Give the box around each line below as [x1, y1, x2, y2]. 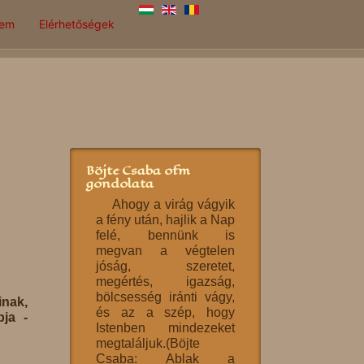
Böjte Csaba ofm [86, 161, 190, 180]
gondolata [86, 174, 154, 193]
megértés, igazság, [96, 275, 235, 288]
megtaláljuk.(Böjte [96, 336, 200, 350]
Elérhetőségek [39, 17, 115, 31]
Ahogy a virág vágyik [112, 197, 235, 211]
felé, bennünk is [96, 228, 235, 242]
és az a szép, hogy [96, 305, 235, 319]
